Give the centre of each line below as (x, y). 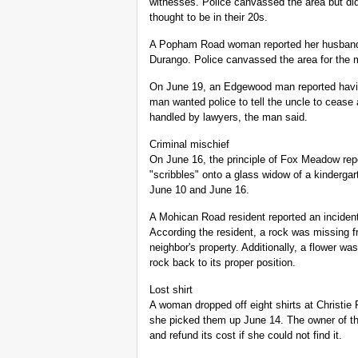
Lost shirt (171, 290)
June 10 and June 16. (199, 190)
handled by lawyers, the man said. (229, 117)
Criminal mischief (189, 145)
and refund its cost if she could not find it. (246, 336)
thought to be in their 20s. (209, 18)
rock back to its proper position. (223, 263)
